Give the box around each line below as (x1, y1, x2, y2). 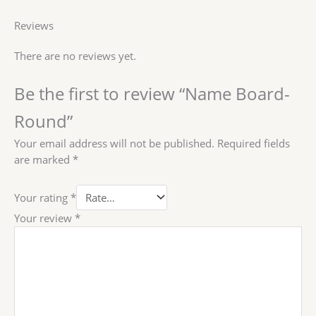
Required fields (217, 136, 290, 151)
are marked (14, 152, 73, 167)
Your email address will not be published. (14, 136, 214, 151)
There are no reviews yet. (14, 48, 136, 63)
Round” (14, 110, 73, 133)
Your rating (14, 190, 71, 205)
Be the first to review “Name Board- (14, 83, 290, 106)
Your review (14, 211, 75, 226)
